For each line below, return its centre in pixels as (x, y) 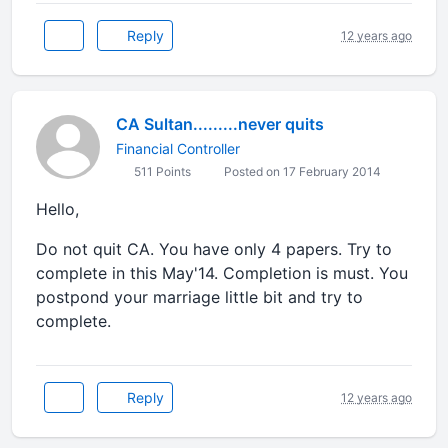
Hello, (57, 209)
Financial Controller (178, 148)
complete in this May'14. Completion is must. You (222, 273)
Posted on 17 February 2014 (301, 171)
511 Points (161, 171)
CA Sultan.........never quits (220, 124)
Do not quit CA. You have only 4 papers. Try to (214, 249)
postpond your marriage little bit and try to (199, 297)
